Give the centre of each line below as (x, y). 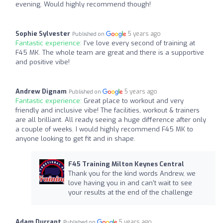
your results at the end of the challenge (130, 192)
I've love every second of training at (139, 43)
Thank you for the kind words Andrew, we (132, 173)
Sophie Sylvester (43, 34)
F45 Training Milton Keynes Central (126, 164)
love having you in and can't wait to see (130, 183)
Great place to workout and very (134, 101)
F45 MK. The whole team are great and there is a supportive (110, 53)
